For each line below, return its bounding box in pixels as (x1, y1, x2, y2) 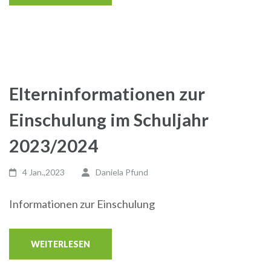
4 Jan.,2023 (22, 167, 65, 177)
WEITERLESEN (31, 239, 90, 249)
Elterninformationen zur (9, 83, 205, 104)
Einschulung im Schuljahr (9, 109, 209, 130)
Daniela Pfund (95, 167, 148, 177)
